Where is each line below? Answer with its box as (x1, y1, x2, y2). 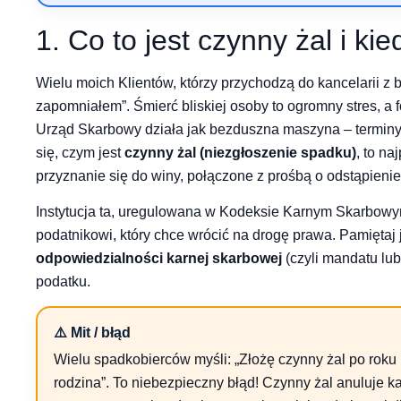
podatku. (36, 273, 90, 289)
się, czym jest (36, 144, 124, 160)
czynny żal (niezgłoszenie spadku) (124, 144, 356, 160)
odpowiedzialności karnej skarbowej (36, 250, 282, 266)
